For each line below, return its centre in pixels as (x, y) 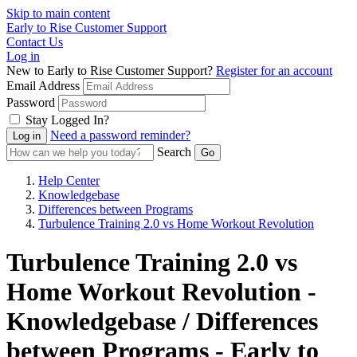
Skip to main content (58, 13)
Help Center (69, 180)
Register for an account (274, 71)
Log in (23, 56)
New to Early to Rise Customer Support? (111, 71)
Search (174, 152)
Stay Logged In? (67, 120)
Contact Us (35, 42)
